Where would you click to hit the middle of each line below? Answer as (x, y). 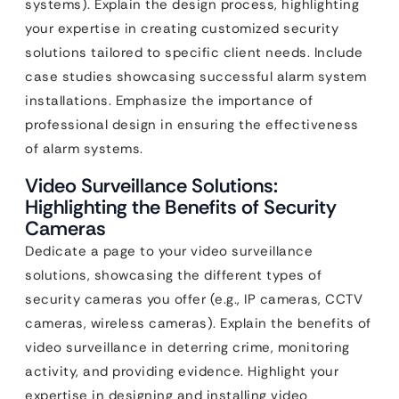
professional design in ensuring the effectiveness (192, 125)
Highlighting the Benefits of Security (181, 208)
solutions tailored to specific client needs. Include (194, 53)
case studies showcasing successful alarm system (196, 77)
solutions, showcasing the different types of (173, 276)
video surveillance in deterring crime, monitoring (187, 348)
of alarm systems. (84, 149)
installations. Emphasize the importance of (169, 101)
